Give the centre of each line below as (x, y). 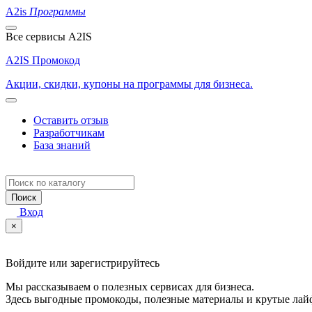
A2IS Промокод (43, 60)
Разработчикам (69, 133)
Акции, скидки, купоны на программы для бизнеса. (129, 84)
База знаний (62, 145)
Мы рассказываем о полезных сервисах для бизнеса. (130, 287)
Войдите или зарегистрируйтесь (83, 263)
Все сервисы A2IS (49, 37)
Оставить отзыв (71, 120)
